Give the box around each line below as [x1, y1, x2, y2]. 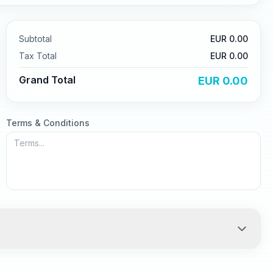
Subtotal [19, 34, 52, 44]
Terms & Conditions [6, 118, 90, 128]
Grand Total [19, 74, 76, 86]
